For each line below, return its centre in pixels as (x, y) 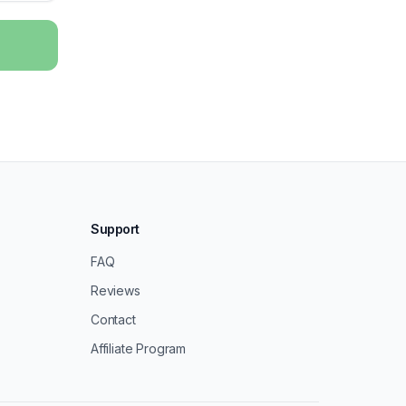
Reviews (116, 290)
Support (116, 229)
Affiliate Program (139, 348)
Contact (113, 319)
